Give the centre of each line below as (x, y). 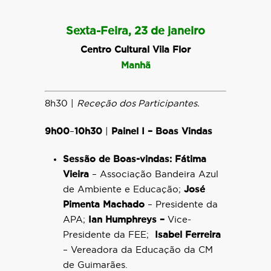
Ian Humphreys (122, 220)
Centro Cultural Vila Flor (135, 50)
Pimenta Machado (104, 205)
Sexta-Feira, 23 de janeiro (135, 31)
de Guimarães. (95, 265)
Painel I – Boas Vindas (163, 132)
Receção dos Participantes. (139, 104)
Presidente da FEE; (109, 235)
